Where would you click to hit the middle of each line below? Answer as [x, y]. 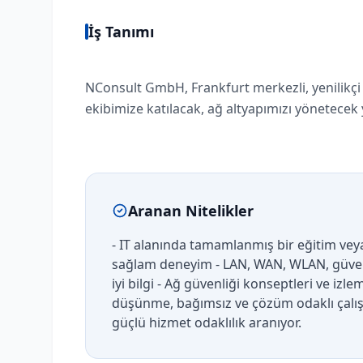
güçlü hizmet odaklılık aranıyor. [207, 322]
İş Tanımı [121, 32]
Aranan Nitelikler [191, 211]
